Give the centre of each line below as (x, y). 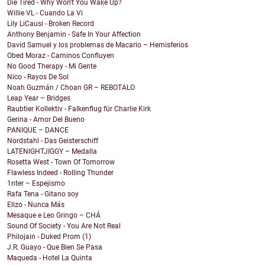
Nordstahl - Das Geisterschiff (53, 141)
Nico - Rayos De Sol (38, 77)
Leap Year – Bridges (39, 98)
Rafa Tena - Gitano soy (43, 194)
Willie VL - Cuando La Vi (45, 13)
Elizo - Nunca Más (36, 205)
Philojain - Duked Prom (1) (49, 237)
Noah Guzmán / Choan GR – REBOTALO (71, 88)
